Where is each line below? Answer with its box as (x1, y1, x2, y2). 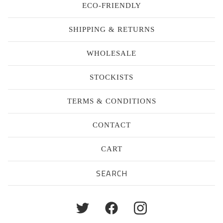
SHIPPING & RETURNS (68, 25, 155, 33)
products (7, 170, 40, 182)
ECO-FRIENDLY (82, 1, 141, 9)
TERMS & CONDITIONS (67, 97, 156, 105)
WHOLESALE (87, 49, 136, 57)
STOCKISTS (90, 73, 133, 81)
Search (7, 163, 32, 174)
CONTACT (92, 121, 131, 129)
